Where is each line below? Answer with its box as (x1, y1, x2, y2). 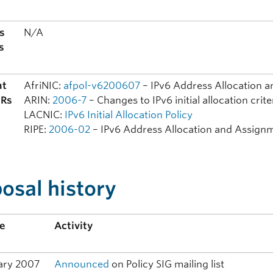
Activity (54, 220, 93, 232)
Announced (54, 258, 110, 271)
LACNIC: (24, 109, 65, 121)
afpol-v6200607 (63, 80, 141, 92)
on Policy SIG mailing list (109, 258, 225, 271)
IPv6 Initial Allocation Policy (65, 109, 193, 121)
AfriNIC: (24, 80, 64, 92)
